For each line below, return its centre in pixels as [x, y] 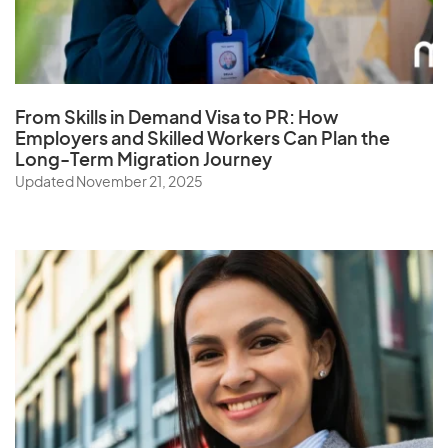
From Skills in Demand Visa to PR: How [176, 118]
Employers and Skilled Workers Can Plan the [202, 139]
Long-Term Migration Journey [143, 160]
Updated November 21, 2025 [109, 182]
